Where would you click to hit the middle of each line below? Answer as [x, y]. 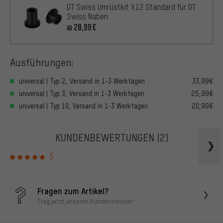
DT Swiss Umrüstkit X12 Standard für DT [131, 7]
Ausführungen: [42, 62]
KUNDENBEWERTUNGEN [106, 137]
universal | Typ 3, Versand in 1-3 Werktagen [82, 93]
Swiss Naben [87, 16]
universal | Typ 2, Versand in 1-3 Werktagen [82, 81]
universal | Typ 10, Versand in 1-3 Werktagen [83, 106]
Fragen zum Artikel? [73, 190]
